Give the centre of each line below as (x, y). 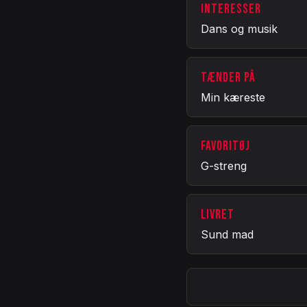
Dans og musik (239, 28)
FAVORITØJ (225, 146)
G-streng (224, 165)
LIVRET (218, 214)
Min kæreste (233, 97)
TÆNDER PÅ (228, 77)
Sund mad (227, 234)
